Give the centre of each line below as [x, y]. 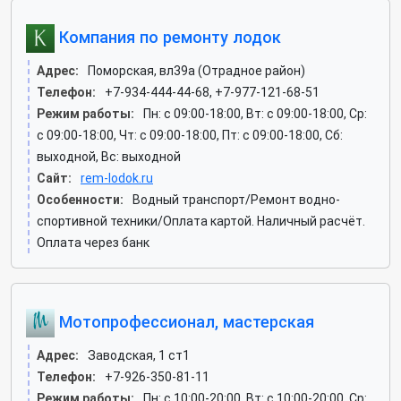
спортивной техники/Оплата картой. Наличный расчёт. [201, 221]
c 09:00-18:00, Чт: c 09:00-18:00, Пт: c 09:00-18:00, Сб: [190, 135]
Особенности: [80, 200]
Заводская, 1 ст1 [139, 355]
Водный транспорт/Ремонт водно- [236, 200]
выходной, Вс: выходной [109, 157]
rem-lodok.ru [117, 178]
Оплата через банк [93, 243]
